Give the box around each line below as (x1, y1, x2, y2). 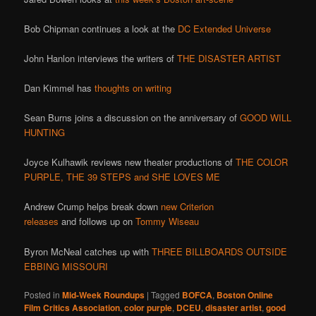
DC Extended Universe (178, 21, 272, 35)
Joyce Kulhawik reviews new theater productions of (24, 155, 236, 169)
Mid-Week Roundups (62, 288, 145, 301)
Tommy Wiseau (135, 214, 200, 229)
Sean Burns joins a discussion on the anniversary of (24, 111, 241, 125)
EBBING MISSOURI (24, 259, 109, 273)
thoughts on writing (95, 81, 172, 95)
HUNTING (24, 126, 66, 140)
